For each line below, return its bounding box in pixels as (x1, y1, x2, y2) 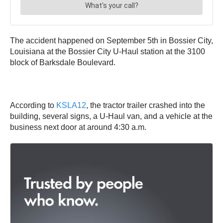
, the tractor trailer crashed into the (86, 101, 205, 110)
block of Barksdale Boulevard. (10, 58, 115, 67)
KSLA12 (56, 101, 86, 110)
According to (10, 101, 56, 110)
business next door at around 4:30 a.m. (10, 123, 148, 132)
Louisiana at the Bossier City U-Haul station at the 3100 (10, 47, 205, 56)
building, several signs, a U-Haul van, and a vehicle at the (10, 112, 213, 121)
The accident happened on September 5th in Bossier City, (10, 36, 213, 45)
